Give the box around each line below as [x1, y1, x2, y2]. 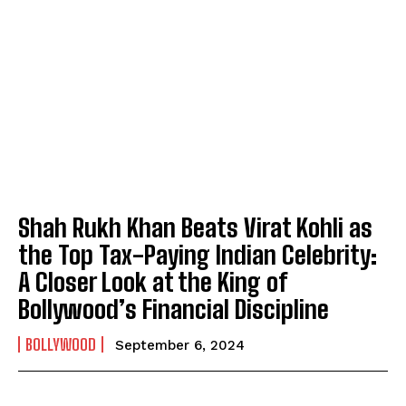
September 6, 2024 [115, 336, 245, 353]
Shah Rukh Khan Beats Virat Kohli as [18, 211, 372, 243]
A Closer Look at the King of [18, 266, 287, 297]
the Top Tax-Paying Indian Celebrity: [18, 238, 377, 270]
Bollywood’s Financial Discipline [18, 293, 329, 324]
